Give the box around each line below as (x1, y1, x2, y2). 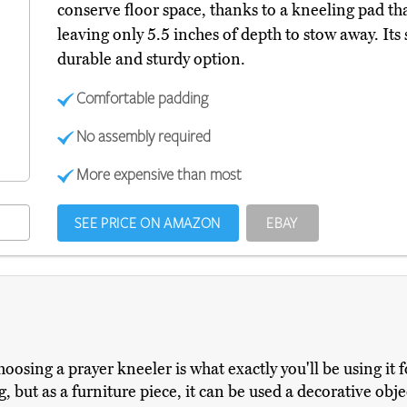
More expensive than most (76, 164, 243, 184)
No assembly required (76, 125, 212, 146)
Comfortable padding (76, 87, 209, 108)
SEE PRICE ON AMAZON (74, 213, 221, 233)
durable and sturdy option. (56, 49, 245, 70)
